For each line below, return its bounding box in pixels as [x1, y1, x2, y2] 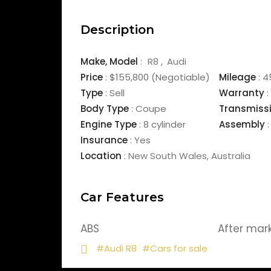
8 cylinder [141, 118, 186, 131]
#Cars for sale [142, 242, 207, 255]
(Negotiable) [149, 71, 210, 83]
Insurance [80, 134, 128, 146]
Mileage [219, 71, 256, 83]
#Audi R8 [96, 242, 137, 255]
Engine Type [80, 118, 137, 131]
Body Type [80, 102, 129, 115]
